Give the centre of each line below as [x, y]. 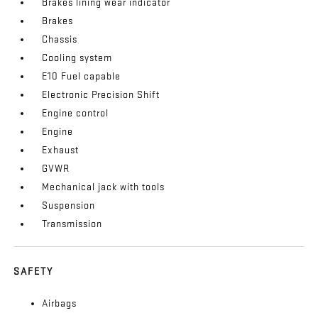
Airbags [60, 304]
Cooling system [77, 58]
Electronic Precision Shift [101, 95]
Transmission [72, 224]
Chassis [60, 40]
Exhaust [61, 150]
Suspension [69, 206]
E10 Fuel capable [82, 77]
